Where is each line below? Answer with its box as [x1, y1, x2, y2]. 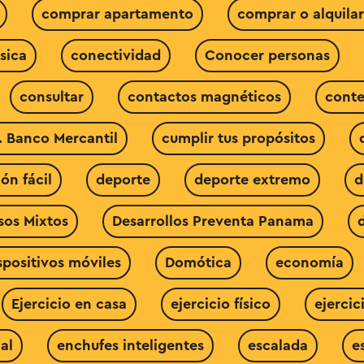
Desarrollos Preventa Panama [112, 214, 314, 228]
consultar [19, 89, 84, 104]
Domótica [164, 255, 232, 270]
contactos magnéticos [127, 89, 281, 104]
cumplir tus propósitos [162, 131, 315, 145]
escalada [248, 338, 308, 353]
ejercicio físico [171, 297, 271, 311]
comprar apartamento [41, 6, 193, 21]
